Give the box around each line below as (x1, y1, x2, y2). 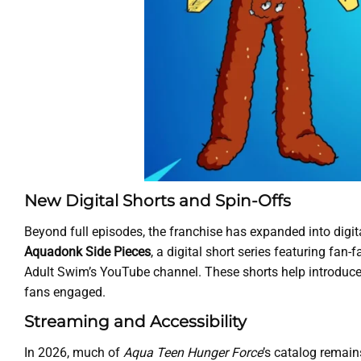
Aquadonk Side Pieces (24, 244, 151, 260)
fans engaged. (24, 284, 106, 301)
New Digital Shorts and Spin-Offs (24, 191, 291, 211)
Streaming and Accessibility (24, 312, 247, 332)
